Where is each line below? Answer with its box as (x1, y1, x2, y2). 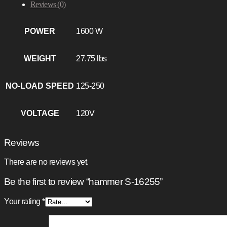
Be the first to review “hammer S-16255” (4, 176, 163, 187)
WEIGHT (23, 54, 56, 63)
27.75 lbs (76, 54, 107, 63)
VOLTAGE (20, 108, 59, 118)
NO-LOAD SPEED (6, 81, 74, 90)
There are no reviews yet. (4, 158, 89, 167)
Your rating (4, 197, 42, 206)
